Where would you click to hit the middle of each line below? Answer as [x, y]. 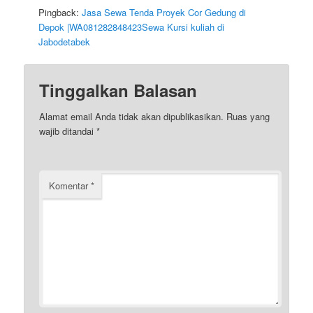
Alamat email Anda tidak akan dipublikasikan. [132, 116]
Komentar [70, 185]
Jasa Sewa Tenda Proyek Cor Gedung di [164, 13]
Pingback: [60, 13]
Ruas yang [248, 116]
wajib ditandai [68, 131]
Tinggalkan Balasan [118, 90]
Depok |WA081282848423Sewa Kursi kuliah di [132, 27]
